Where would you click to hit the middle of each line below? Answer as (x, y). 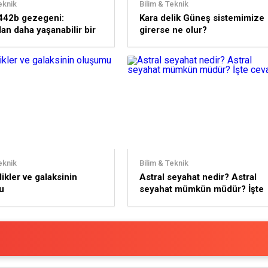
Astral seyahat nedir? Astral (198, 177)
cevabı (153, 201)
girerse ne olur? (173, 30)
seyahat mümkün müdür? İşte (201, 189)
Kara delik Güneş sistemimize (202, 18)
